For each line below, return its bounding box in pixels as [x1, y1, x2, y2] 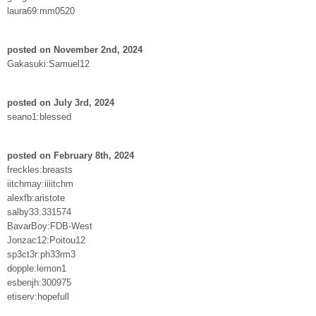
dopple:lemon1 [7, 262, 66, 274]
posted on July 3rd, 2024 [7, 97, 114, 108]
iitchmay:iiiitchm [7, 178, 73, 189]
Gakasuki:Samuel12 [7, 58, 90, 69]
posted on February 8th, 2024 [7, 150, 134, 161]
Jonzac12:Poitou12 [7, 234, 85, 245]
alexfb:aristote [7, 192, 65, 203]
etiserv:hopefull [7, 291, 69, 302]
